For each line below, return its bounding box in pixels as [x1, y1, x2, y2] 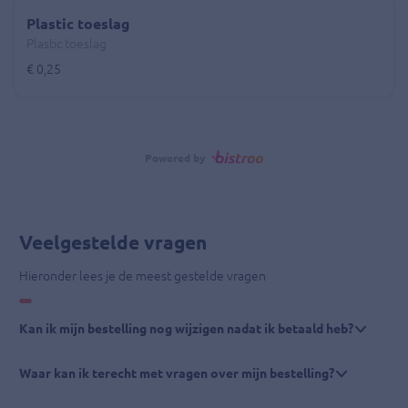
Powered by [144, 152, 209, 165]
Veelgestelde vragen [19, 231, 207, 254]
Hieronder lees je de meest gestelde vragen [19, 269, 266, 284]
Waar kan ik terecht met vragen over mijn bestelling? [19, 366, 334, 382]
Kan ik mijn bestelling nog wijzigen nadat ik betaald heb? [19, 321, 353, 337]
